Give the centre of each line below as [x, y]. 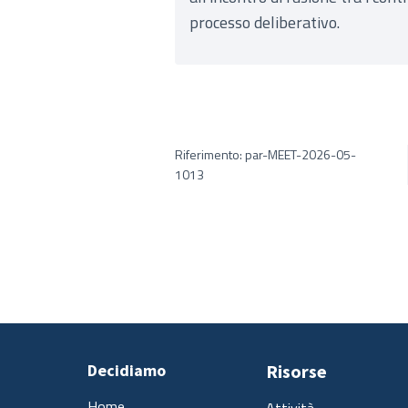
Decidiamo [127, 370]
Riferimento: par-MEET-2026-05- [265, 154]
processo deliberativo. [265, 22]
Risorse [296, 371]
